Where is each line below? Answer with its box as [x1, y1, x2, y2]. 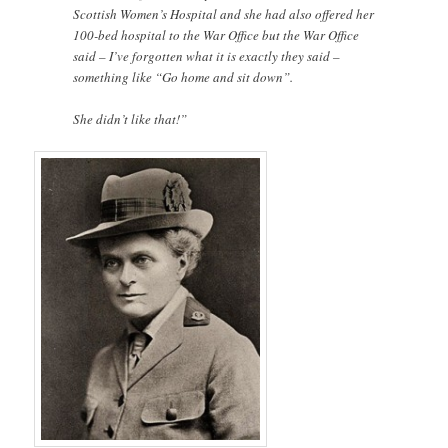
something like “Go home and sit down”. [73, 67, 294, 86]
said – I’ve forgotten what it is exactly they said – [73, 46, 341, 65]
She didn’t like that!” [73, 110, 188, 129]
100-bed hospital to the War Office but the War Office [73, 25, 360, 44]
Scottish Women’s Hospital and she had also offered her [73, 4, 375, 23]
